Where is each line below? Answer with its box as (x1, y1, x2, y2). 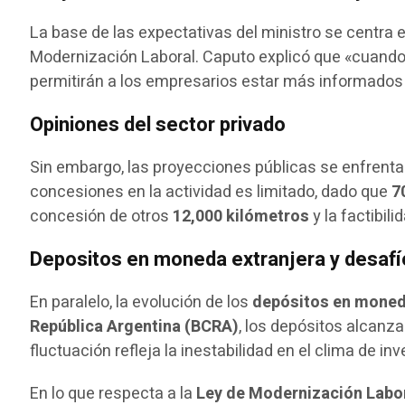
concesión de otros (30, 203, 174, 229)
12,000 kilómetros (173, 203, 310, 229)
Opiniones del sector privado (30, 109, 287, 139)
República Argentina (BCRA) (30, 314, 240, 339)
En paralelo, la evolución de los (30, 289, 253, 315)
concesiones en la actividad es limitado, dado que (30, 179, 392, 204)
